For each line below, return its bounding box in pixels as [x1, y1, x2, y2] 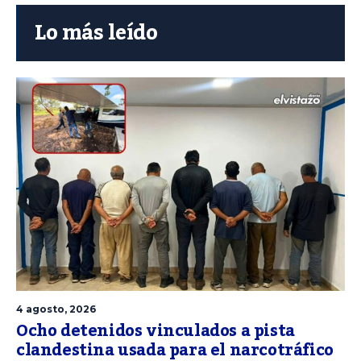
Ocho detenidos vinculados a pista [16, 314, 295, 347]
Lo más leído [35, 12, 157, 53]
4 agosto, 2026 [16, 302, 96, 315]
